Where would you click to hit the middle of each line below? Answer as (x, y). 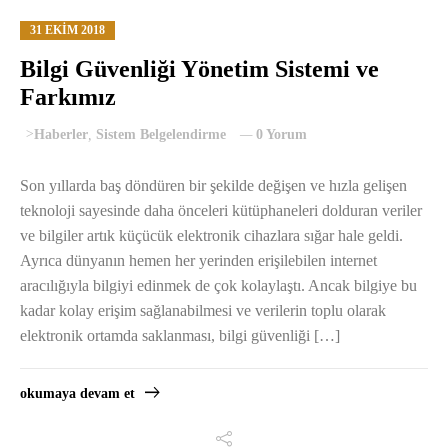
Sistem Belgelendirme (161, 135)
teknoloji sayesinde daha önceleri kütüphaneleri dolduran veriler (221, 211)
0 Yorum (281, 135)
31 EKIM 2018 (67, 30)
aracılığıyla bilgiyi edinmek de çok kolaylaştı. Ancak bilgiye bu (218, 286)
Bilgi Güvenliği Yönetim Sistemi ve (199, 69)
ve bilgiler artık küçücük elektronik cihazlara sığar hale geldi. (211, 236)
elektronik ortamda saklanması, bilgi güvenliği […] (180, 336)
